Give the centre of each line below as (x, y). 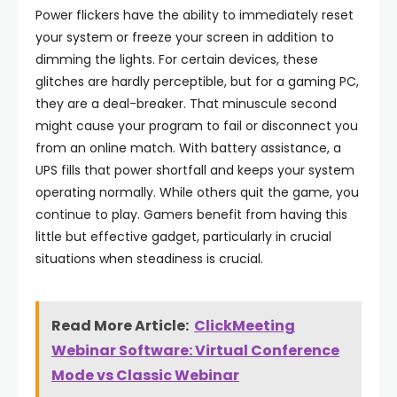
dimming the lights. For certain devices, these (177, 59)
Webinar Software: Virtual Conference (195, 350)
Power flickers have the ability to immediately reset (195, 15)
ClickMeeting (245, 325)
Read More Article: (120, 325)
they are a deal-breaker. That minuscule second (186, 103)
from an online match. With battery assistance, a (188, 148)
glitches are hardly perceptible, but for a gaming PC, (197, 81)
